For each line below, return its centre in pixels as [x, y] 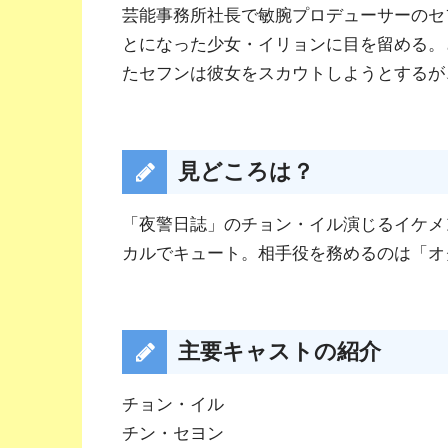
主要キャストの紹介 [279, 352]
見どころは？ [245, 172]
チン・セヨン [173, 433]
